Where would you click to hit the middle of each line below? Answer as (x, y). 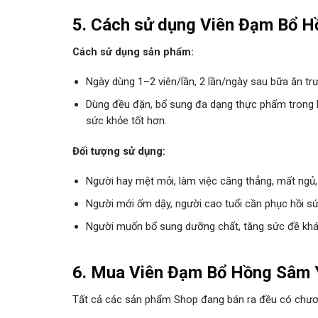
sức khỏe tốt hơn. (127, 121)
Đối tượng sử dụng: (119, 151)
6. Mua (101, 273)
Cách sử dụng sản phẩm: (133, 52)
